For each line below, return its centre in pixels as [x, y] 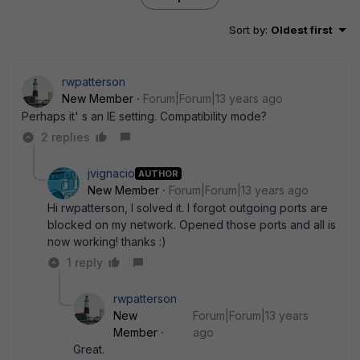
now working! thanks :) [107, 241]
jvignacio [111, 173]
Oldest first [302, 30]
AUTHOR [158, 173]
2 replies [65, 137]
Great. [89, 349]
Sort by [247, 30]
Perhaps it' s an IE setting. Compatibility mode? [144, 116]
